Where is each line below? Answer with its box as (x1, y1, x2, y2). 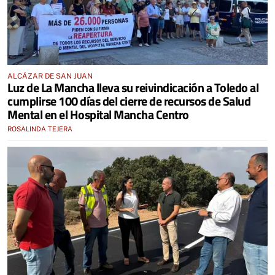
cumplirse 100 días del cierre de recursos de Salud (7, 91, 250, 110)
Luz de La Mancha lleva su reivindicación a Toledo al (7, 77, 258, 97)
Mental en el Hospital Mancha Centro (7, 104, 189, 124)
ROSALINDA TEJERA (7, 125, 72, 133)
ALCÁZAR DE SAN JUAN (7, 71, 93, 80)
